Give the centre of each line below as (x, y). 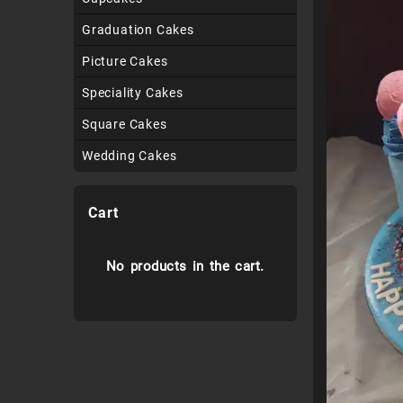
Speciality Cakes (133, 93)
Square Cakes (125, 124)
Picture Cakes (125, 61)
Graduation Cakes (138, 30)
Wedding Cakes (130, 156)
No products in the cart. (185, 266)
